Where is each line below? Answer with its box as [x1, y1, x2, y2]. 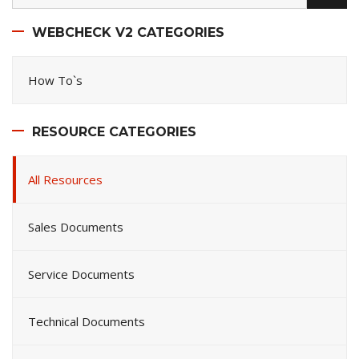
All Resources [28, 171, 103, 188]
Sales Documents [28, 218, 123, 235]
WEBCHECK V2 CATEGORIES [32, 24, 224, 40]
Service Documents [28, 265, 135, 282]
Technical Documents [28, 313, 145, 329]
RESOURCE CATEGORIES [32, 123, 196, 139]
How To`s [28, 71, 83, 88]
